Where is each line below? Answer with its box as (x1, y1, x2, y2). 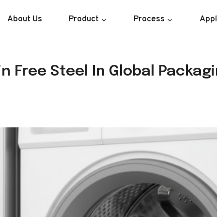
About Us (7, 14, 42, 25)
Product (68, 14, 99, 25)
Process (133, 14, 165, 25)
